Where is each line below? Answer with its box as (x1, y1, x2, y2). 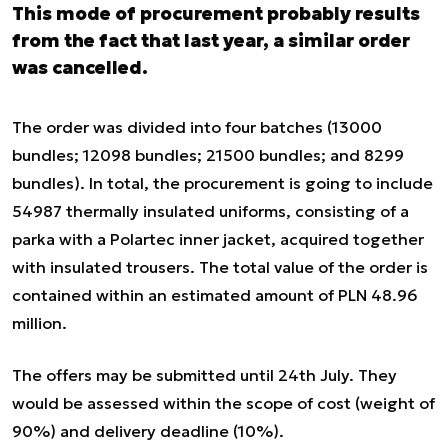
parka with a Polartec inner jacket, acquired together (12, 229, 424, 250)
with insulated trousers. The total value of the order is (12, 257, 428, 278)
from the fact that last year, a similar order (12, 29, 410, 53)
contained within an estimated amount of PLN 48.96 (12, 285, 418, 306)
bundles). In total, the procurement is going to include (12, 173, 433, 194)
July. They (316, 365, 397, 386)
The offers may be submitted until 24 (12, 365, 299, 386)
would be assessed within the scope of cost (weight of (12, 393, 435, 414)
